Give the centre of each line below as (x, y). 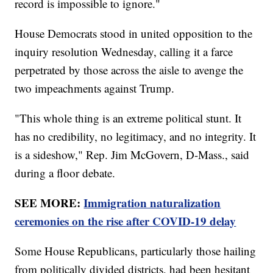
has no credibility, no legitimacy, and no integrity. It (136, 136)
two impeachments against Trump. (95, 88)
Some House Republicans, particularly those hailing (136, 250)
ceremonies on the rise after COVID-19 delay (126, 221)
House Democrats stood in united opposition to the (134, 33)
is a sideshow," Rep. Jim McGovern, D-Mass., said (132, 154)
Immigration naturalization (152, 202)
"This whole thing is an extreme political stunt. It (128, 118)
